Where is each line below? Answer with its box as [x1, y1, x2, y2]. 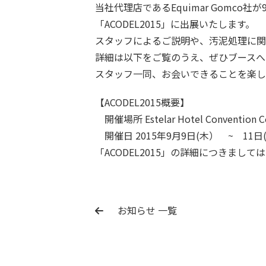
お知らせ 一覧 [115, 203, 177, 218]
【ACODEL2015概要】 [95, 95, 189, 110]
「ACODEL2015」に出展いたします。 [95, 17, 255, 31]
